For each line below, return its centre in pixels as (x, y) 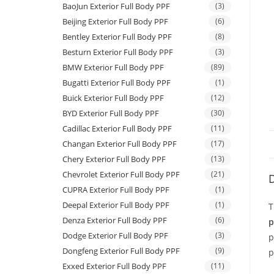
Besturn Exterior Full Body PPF (118, 52)
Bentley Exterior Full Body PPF (117, 37)
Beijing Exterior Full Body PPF (115, 22)
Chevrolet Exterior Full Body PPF (121, 175)
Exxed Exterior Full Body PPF (114, 266)
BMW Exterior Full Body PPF (113, 68)
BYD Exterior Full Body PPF (111, 113)
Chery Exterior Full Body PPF (114, 159)
